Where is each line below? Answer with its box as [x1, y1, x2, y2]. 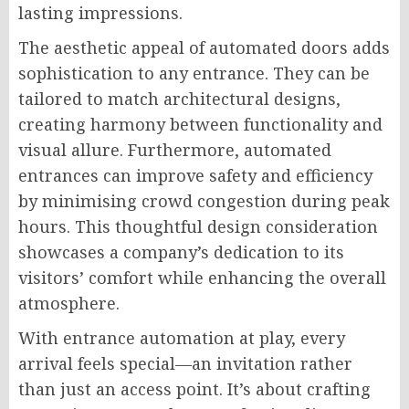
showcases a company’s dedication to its [18, 241, 344, 264]
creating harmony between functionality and [18, 113, 383, 136]
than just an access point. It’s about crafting [18, 378, 371, 401]
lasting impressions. [18, 2, 183, 25]
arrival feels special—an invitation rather [18, 352, 352, 375]
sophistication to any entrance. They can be [18, 62, 370, 85]
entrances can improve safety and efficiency [18, 164, 372, 187]
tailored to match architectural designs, [18, 88, 341, 110]
